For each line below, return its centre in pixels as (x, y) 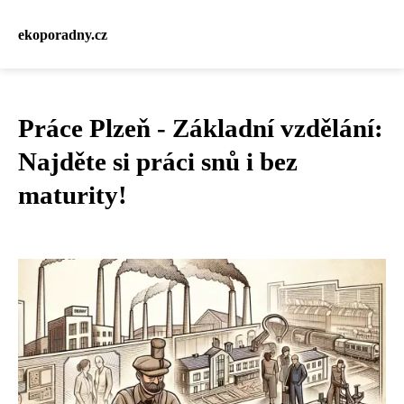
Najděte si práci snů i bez (158, 161)
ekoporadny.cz (63, 34)
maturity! (73, 195)
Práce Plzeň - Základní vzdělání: (201, 128)
